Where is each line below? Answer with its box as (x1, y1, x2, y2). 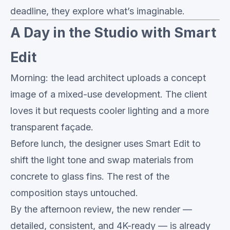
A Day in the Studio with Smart (10, 24, 216, 41)
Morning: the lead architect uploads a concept (10, 72, 206, 83)
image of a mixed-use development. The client (10, 89, 207, 100)
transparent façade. (10, 122, 93, 132)
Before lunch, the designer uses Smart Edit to (10, 138, 201, 149)
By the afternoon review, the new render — (10, 204, 192, 215)
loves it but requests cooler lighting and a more (10, 105, 209, 116)
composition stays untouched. (10, 187, 138, 198)
